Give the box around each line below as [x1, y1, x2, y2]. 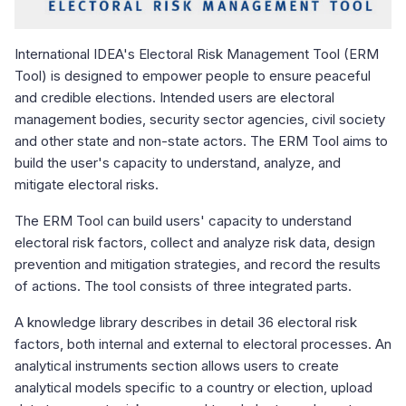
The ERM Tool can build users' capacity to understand [14, 211, 352, 229]
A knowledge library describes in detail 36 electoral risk [14, 313, 357, 331]
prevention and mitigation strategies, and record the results [14, 255, 381, 273]
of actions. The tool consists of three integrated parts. [14, 276, 352, 295]
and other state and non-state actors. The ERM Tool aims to [14, 131, 388, 150]
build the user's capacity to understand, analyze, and [14, 153, 341, 171]
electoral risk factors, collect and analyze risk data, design [14, 233, 375, 251]
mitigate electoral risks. [14, 175, 159, 193]
